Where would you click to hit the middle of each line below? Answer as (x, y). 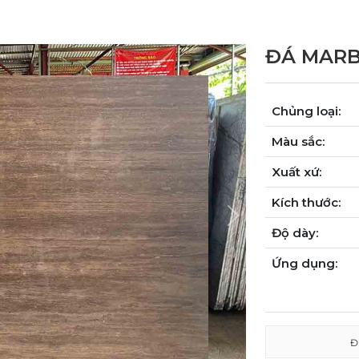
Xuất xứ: (296, 172)
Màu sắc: (298, 141)
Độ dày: (295, 233)
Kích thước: (306, 202)
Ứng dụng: (305, 263)
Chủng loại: (306, 111)
